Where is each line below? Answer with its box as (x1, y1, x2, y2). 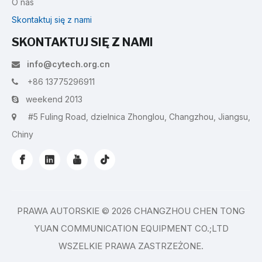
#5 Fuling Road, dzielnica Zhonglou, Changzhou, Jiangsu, (28, 112, 250, 122)
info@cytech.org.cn (27, 59, 110, 70)
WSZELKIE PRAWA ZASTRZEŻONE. (58, 240, 204, 252)
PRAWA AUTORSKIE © (17, 205, 112, 217)
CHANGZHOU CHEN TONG (132, 205, 245, 217)
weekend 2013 (19, 94, 82, 105)
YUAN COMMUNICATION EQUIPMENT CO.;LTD (33, 223, 229, 235)
